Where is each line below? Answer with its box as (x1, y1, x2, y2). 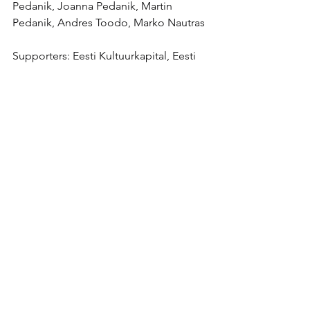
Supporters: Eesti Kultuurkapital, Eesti (12, 49, 199, 62)
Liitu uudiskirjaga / (28, 280, 122, 293)
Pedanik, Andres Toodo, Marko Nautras (12, 16, 205, 29)
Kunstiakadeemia (12, 66, 97, 79)
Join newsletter (28, 293, 107, 307)
